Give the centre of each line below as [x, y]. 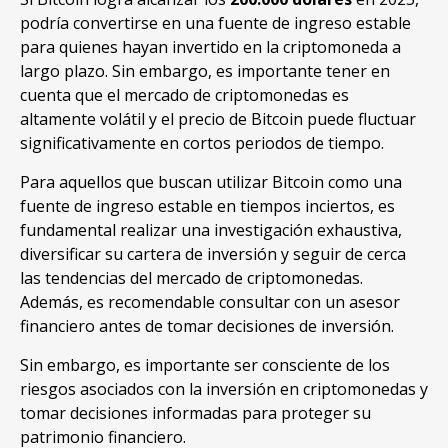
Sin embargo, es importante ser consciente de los [205, 365]
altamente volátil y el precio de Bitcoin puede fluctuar [218, 119]
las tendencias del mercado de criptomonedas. [191, 278]
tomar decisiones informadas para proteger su [195, 413]
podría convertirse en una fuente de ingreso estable [215, 23]
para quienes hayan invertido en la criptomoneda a [210, 47]
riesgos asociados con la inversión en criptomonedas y [224, 389]
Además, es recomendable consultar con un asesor [210, 302]
